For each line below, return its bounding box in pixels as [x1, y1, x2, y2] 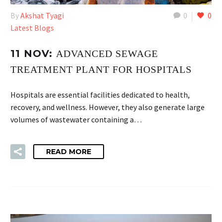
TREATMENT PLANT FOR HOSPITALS [10, 64, 192, 75]
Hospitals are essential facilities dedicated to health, [10, 89, 190, 100]
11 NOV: [10, 48, 56, 59]
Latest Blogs [10, 23, 54, 33]
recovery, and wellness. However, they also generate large [10, 102, 205, 112]
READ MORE [46, 147, 91, 157]
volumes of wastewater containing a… [10, 114, 142, 124]
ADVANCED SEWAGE [56, 48, 158, 59]
